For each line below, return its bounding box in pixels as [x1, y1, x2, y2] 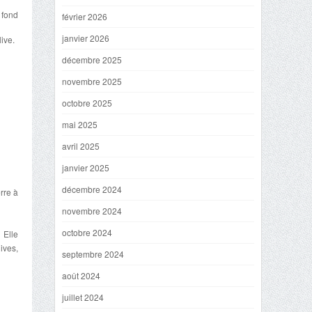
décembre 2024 [62, 183, 122, 195]
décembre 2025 [62, 54, 122, 65]
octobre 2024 [62, 226, 112, 238]
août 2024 [62, 270, 100, 281]
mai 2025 [62, 118, 97, 130]
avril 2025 [62, 140, 100, 152]
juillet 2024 [62, 291, 104, 303]
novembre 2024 [62, 205, 122, 217]
